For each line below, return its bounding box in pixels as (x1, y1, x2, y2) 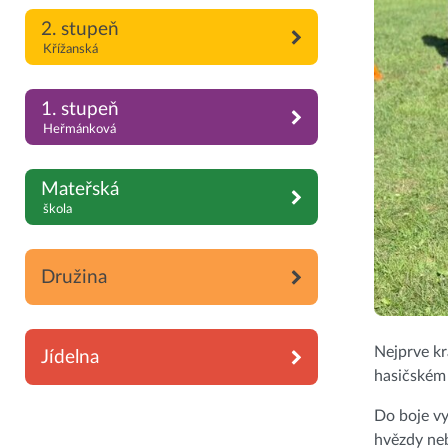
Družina (41, 267, 107, 287)
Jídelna (41, 347, 99, 367)
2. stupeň (41, 20, 119, 40)
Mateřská (41, 180, 119, 200)
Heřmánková (42, 123, 116, 136)
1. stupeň (41, 100, 119, 120)
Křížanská (42, 43, 98, 56)
